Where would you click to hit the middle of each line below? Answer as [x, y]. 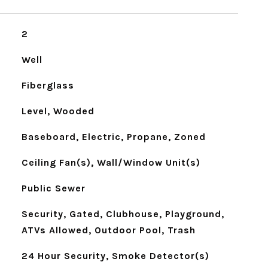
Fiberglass [48, 85]
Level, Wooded [58, 111]
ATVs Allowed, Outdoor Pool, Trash [108, 230]
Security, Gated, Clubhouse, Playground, [123, 214]
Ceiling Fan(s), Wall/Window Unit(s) [111, 162]
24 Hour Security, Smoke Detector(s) [115, 256]
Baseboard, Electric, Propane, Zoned [113, 137]
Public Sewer [53, 188]
